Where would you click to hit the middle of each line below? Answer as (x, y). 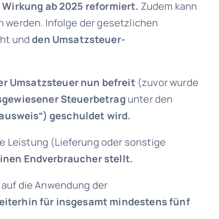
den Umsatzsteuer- (78, 39)
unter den (149, 99)
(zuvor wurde (167, 82)
